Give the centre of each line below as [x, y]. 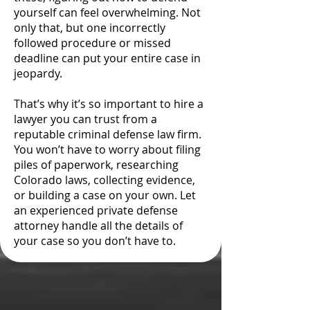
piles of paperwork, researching [96, 165]
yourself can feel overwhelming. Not [107, 12]
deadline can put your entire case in [107, 58]
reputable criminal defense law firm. [108, 134]
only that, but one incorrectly [90, 28]
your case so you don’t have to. [95, 241]
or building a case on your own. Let [105, 195]
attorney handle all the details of [98, 226]
